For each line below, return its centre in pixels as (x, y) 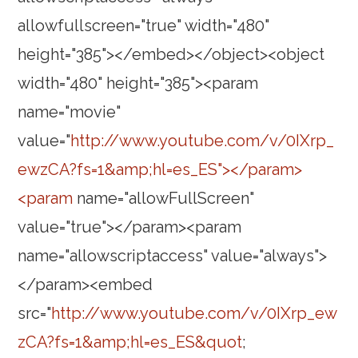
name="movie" (70, 112)
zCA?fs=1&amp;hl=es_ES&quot (130, 342)
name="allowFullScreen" (164, 199)
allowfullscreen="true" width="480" (144, 26)
